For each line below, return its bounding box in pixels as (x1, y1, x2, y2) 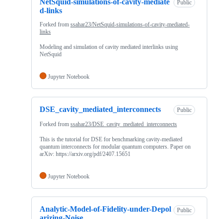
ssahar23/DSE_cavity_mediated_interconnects (70, 121, 177, 128)
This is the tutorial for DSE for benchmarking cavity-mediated (40, 136, 182, 143)
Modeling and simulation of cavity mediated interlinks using (40, 43, 178, 50)
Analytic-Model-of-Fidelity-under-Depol (40, 205, 171, 214)
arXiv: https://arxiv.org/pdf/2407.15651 (40, 151, 131, 158)
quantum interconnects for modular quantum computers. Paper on (40, 143, 191, 151)
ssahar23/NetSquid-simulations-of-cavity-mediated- (70, 21, 190, 28)
